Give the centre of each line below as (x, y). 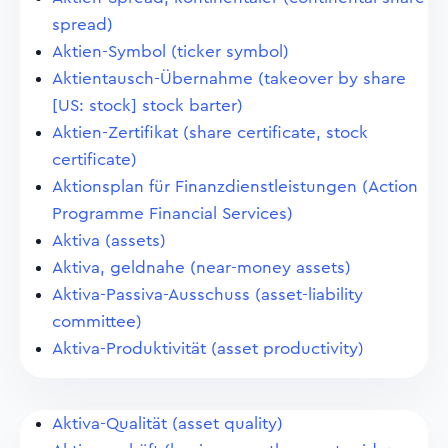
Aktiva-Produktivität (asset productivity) (208, 348)
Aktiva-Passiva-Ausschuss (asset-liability (207, 294)
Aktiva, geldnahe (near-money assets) (201, 267)
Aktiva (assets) (109, 240)
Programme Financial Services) (172, 213)
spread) (82, 24)
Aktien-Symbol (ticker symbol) (170, 51)
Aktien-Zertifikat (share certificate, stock (210, 132)
